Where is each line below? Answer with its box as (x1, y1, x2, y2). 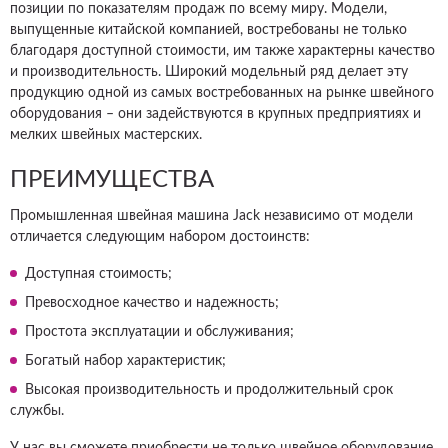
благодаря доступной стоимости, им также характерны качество (10, 44, 435, 58)
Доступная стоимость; (25, 267, 172, 281)
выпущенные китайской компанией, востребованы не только (10, 23, 407, 37)
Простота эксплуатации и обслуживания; (25, 325, 294, 339)
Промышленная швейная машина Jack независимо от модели (10, 209, 413, 223)
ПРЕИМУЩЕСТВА (10, 168, 214, 192)
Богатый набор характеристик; (25, 354, 226, 368)
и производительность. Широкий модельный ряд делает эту (10, 65, 408, 79)
